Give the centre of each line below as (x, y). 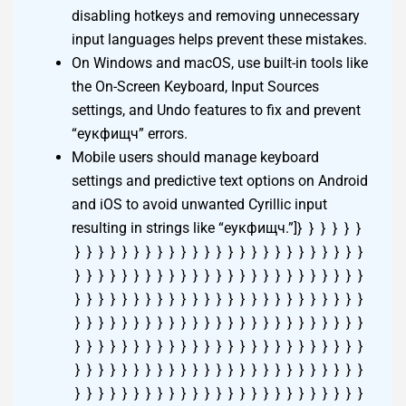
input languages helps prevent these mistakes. (219, 40)
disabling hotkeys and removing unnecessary (216, 16)
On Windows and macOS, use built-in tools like (220, 63)
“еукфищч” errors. (130, 134)
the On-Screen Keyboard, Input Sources (195, 87)
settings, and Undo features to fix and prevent (216, 111)
